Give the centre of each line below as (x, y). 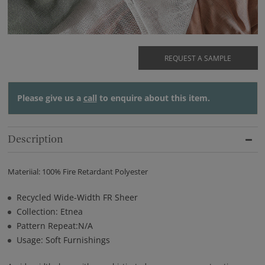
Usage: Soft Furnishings (64, 240)
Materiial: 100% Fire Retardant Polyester (77, 172)
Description (35, 140)
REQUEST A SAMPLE (198, 59)
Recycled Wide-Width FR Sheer (77, 198)
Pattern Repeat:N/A (54, 226)
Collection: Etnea (49, 212)
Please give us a (50, 98)
